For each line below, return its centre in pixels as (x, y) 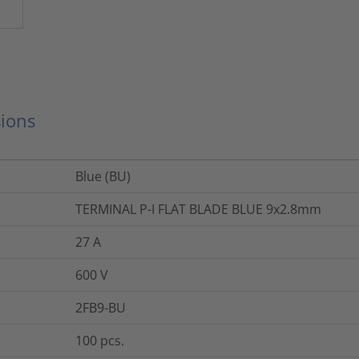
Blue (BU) (103, 176)
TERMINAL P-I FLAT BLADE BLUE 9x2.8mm (198, 209)
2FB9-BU (101, 307)
